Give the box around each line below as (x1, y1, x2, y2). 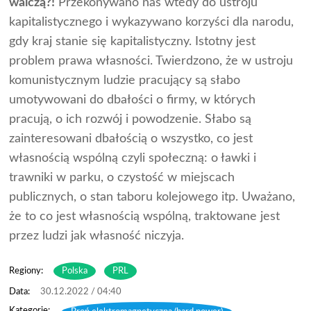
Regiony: (9, 266, 44, 276)
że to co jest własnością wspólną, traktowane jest (9, 210, 280, 223)
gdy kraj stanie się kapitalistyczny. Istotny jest (9, 35, 256, 48)
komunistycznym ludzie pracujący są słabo (9, 74, 241, 87)
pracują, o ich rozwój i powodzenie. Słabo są (9, 112, 252, 126)
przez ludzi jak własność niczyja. (9, 229, 185, 242)
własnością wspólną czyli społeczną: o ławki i (9, 151, 257, 165)
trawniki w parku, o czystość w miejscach (9, 171, 235, 184)
